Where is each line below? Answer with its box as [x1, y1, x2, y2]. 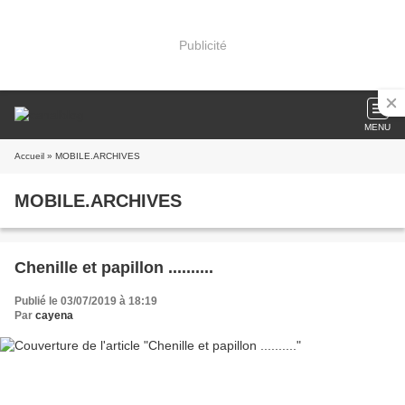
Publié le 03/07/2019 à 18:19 [14, 295, 157, 307]
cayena [35, 309, 73, 322]
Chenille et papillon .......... [14, 259, 213, 277]
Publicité [178, 37, 227, 52]
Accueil [14, 151, 44, 161]
